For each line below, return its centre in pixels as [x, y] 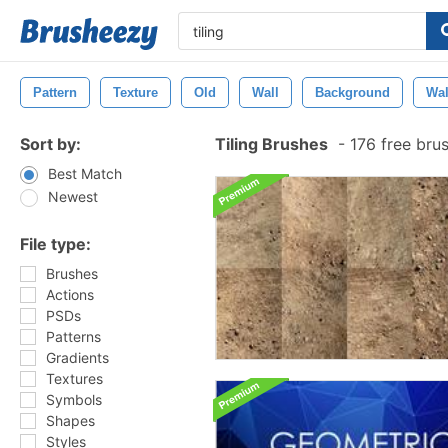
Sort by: [50, 144]
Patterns [73, 336]
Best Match [85, 173]
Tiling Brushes [271, 144]
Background [352, 92]
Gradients [77, 357]
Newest [73, 196]
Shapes [70, 420]
